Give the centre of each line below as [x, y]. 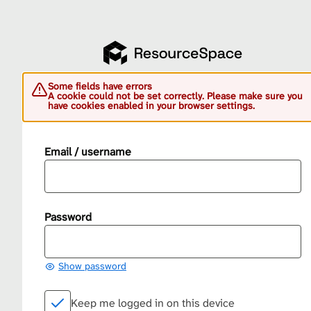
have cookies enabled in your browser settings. [151, 106]
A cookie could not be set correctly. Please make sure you [175, 96]
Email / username [88, 152]
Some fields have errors [100, 86]
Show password [92, 266]
